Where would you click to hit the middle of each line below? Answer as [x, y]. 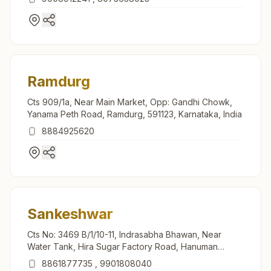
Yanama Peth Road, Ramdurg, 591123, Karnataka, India [135, 114]
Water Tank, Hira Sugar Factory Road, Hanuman [122, 246]
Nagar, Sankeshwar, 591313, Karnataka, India [115, 258]
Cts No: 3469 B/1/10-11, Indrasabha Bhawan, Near [124, 234]
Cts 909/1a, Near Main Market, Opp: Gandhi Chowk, [130, 102]
